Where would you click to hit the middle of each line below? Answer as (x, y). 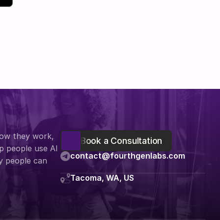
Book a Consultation (121, 141)
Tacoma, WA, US (102, 178)
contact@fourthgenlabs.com (127, 156)
